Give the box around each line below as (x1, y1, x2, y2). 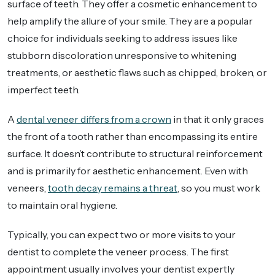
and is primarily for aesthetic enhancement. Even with (7, 165, 248, 177)
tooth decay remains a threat (48, 182, 177, 195)
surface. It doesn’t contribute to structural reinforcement (7, 147, 263, 160)
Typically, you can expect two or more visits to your (7, 228, 236, 241)
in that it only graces (171, 113, 264, 126)
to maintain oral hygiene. (7, 199, 117, 212)
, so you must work (177, 182, 260, 195)
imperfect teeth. (7, 83, 80, 96)
